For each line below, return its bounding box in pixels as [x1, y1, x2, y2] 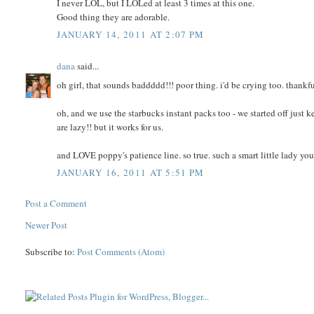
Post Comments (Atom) [77, 245, 165, 259]
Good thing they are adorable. [57, 10, 170, 23]
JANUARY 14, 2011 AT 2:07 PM [57, 28, 205, 41]
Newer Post [25, 219, 68, 232]
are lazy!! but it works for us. [57, 120, 164, 133]
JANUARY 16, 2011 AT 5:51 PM [57, 166, 205, 179]
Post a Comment [25, 197, 88, 210]
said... [75, 60, 100, 73]
